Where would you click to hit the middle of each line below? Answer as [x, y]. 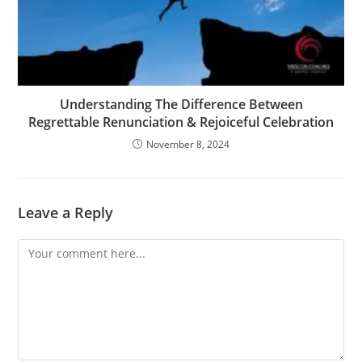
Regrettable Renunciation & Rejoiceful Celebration [181, 122]
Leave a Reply [66, 212]
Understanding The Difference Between [181, 104]
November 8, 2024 [188, 144]
